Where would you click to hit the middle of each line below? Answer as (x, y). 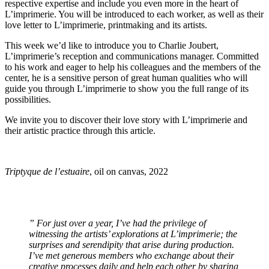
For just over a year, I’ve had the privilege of (121, 223)
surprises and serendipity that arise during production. (131, 244)
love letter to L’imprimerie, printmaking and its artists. (106, 25)
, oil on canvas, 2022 (129, 171)
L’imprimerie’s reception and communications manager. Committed (132, 56)
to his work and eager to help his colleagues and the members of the (133, 67)
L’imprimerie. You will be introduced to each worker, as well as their (134, 14)
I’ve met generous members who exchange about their (131, 255)
